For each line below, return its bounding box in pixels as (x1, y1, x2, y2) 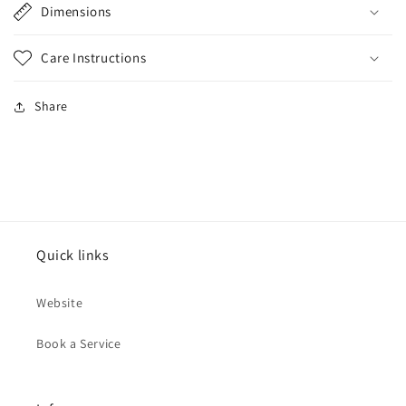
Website (36, 295, 83, 312)
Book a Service (36, 335, 121, 353)
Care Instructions (41, 49, 147, 67)
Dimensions (41, 3, 111, 21)
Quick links (36, 246, 110, 266)
